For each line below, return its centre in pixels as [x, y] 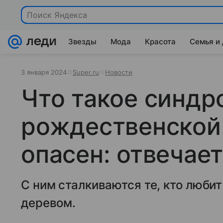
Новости [119, 72]
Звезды [82, 42]
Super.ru [86, 72]
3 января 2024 [44, 72]
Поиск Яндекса [57, 15]
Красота [160, 42]
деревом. [49, 203]
